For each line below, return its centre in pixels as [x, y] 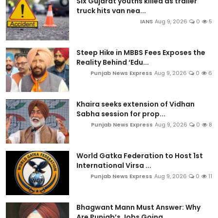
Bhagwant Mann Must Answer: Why [138, 207]
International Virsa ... [114, 165]
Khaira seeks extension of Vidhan [136, 104]
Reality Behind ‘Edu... [113, 62]
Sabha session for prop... [121, 114]
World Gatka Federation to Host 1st [140, 155]
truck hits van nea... [111, 10]
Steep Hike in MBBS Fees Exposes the [141, 52]
